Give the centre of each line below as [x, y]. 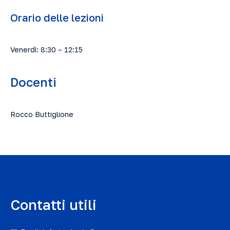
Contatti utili [53, 205]
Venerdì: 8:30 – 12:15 [46, 50]
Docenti [33, 82]
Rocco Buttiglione [42, 114]
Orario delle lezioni [57, 17]
